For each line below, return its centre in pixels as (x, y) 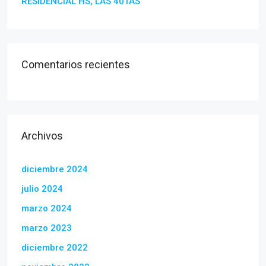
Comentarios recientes (76, 65)
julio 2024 (42, 189)
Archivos (42, 136)
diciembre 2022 (55, 248)
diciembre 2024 (55, 170)
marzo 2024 (47, 209)
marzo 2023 (47, 228)
